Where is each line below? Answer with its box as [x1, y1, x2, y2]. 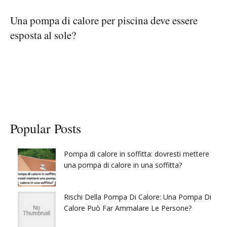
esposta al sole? [10, 27, 76, 42]
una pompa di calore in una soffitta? [64, 160, 182, 170]
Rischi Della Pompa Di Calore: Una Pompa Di [64, 192, 211, 202]
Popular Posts [10, 120, 81, 137]
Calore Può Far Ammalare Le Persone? [64, 203, 192, 213]
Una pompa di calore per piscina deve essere [10, 13, 198, 27]
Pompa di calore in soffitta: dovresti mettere [64, 148, 209, 159]
